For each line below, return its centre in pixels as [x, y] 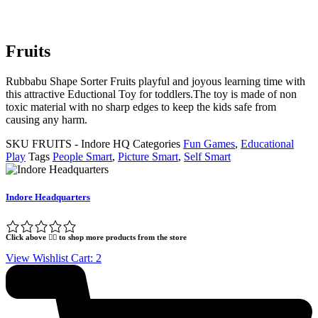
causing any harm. [54, 120]
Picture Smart [148, 157]
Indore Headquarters [48, 197]
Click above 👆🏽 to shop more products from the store [96, 237]
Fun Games [209, 144]
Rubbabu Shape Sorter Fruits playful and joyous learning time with [155, 82]
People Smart [82, 157]
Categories [157, 144]
